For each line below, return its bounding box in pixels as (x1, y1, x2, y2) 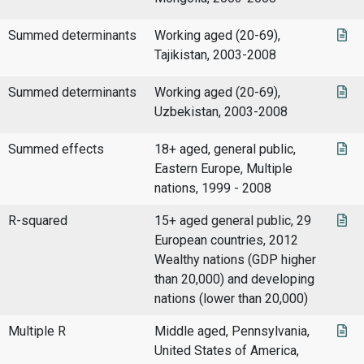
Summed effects (8, 141, 104, 158)
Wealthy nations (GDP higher (154, 252, 316, 268)
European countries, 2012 (154, 232, 298, 249)
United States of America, (154, 343, 299, 359)
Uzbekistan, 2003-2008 (154, 104, 288, 120)
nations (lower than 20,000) (154, 291, 308, 307)
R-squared (8, 213, 67, 229)
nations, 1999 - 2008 (154, 180, 271, 197)
